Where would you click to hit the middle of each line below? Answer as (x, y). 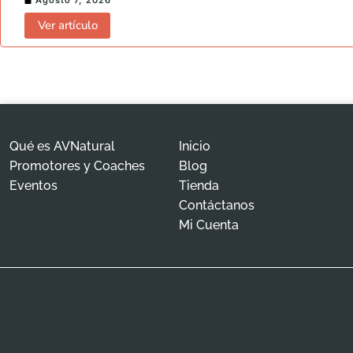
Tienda (199, 186)
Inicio (195, 147)
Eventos (33, 186)
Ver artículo (68, 26)
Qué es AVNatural (62, 147)
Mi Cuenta (209, 225)
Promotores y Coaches (77, 166)
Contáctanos (217, 206)
